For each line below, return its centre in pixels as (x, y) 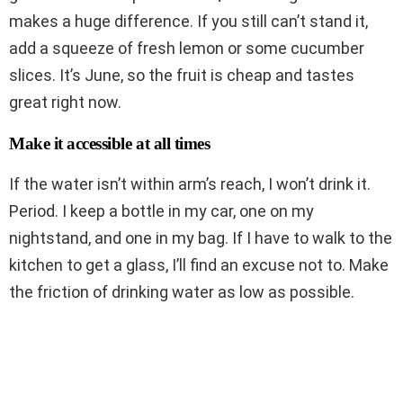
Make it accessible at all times (110, 143)
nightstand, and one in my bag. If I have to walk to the (201, 237)
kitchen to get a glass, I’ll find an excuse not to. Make (199, 264)
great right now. (65, 102)
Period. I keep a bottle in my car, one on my (161, 210)
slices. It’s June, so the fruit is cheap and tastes (182, 75)
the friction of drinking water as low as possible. (182, 291)
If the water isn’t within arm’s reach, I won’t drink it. (190, 184)
